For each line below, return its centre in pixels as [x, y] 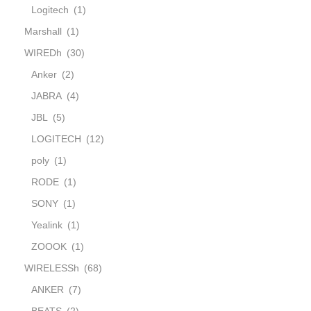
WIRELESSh [52, 268]
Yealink [47, 225]
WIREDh [43, 52]
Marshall [43, 31]
